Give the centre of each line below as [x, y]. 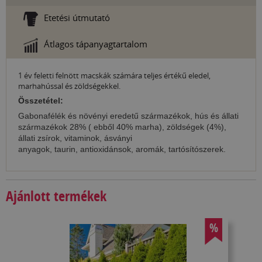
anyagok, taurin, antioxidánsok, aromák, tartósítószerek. [122, 149]
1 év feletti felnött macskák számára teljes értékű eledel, [114, 76]
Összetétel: [42, 101]
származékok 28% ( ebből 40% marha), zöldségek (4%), [122, 127]
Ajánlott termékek [56, 196]
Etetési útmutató [77, 18]
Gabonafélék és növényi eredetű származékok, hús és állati [128, 116]
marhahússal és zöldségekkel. [69, 86]
